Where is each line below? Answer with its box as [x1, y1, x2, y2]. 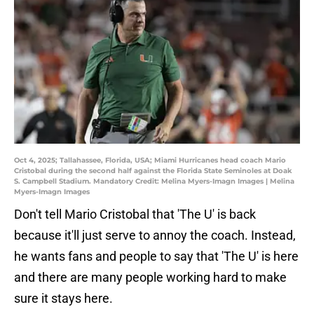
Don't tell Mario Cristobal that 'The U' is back [14, 207, 256, 222]
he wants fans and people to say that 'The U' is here [14, 249, 299, 264]
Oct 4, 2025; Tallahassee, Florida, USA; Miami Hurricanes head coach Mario [14, 156, 286, 165]
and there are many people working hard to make [14, 270, 287, 285]
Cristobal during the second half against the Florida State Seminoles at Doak [14, 166, 292, 176]
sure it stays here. [14, 291, 113, 306]
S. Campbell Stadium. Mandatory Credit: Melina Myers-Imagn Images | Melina [14, 177, 294, 186]
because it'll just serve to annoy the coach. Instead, [14, 228, 296, 243]
